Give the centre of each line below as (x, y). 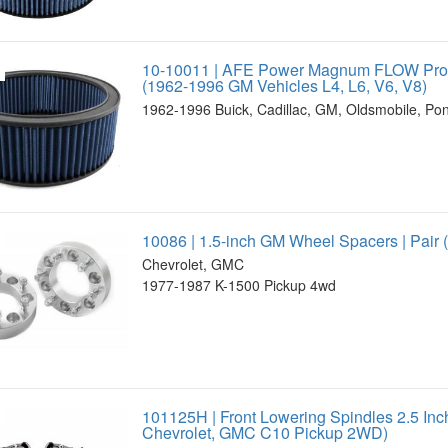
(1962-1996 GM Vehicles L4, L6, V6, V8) (284, 85)
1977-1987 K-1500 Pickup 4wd (238, 285)
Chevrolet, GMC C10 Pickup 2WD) (264, 432)
